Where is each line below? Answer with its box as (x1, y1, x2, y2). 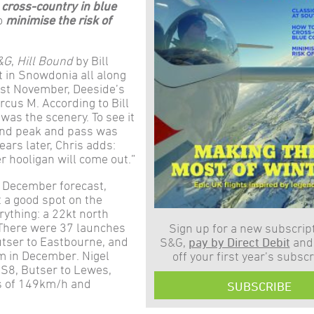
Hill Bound (17, 53, 73, 67)
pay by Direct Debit (188, 235, 290, 249)
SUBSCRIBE (227, 279, 292, 293)
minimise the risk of (6, 13, 111, 27)
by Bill (73, 53, 109, 67)
